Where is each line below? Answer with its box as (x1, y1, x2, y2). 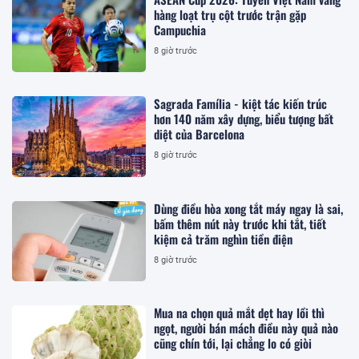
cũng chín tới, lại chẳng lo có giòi (154, 333, 313, 352)
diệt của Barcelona (154, 125, 245, 143)
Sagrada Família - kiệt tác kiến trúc (154, 95, 328, 113)
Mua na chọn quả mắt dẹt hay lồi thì (154, 303, 325, 321)
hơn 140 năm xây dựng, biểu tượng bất (154, 110, 334, 128)
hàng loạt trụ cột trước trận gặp (154, 5, 307, 23)
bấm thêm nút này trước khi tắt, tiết (154, 214, 327, 232)
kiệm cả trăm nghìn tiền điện (154, 229, 293, 248)
